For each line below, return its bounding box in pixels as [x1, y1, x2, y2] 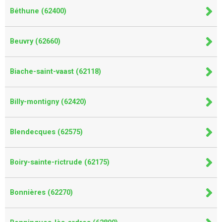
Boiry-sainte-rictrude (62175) [10, 158, 110, 166]
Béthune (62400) [10, 6, 66, 15]
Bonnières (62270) [10, 188, 73, 197]
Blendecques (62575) [10, 127, 83, 136]
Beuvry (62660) [10, 37, 60, 46]
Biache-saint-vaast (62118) [10, 67, 101, 76]
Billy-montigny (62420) [10, 97, 86, 106]
